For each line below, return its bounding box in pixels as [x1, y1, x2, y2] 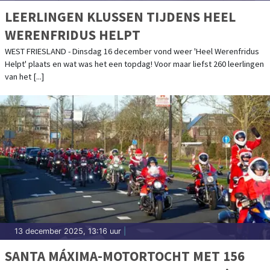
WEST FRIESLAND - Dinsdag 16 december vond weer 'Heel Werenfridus [5, 45, 259, 57]
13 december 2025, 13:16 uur [14, 226, 121, 236]
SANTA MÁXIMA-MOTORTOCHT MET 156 [5, 246, 245, 265]
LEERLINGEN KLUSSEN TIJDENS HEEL [5, 7, 236, 25]
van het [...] [5, 71, 44, 82]
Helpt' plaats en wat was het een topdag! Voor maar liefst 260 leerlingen [5, 58, 264, 69]
